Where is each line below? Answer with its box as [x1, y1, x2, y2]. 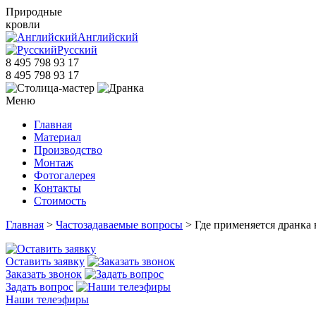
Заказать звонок [6, 268, 82, 280]
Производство [34, 144, 102, 156]
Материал [34, 131, 81, 143]
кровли [6, 18, 40, 30]
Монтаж [34, 157, 73, 169]
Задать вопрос [6, 281, 73, 293]
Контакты [34, 182, 81, 194]
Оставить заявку [6, 255, 85, 267]
